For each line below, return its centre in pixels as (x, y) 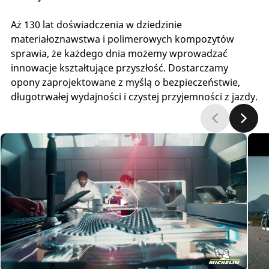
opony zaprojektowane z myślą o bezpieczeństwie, (125, 82)
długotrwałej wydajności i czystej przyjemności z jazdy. (134, 96)
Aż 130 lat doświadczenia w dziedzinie (96, 24)
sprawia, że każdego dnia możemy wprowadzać (119, 53)
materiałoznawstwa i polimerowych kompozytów (122, 39)
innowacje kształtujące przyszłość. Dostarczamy (119, 68)
